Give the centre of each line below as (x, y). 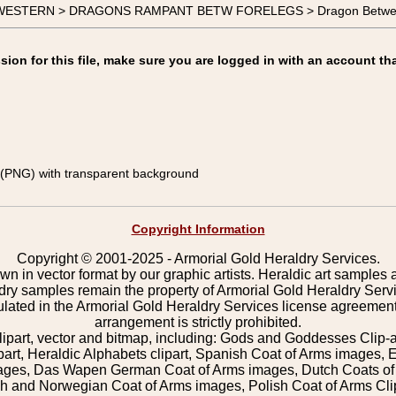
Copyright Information (198, 229)
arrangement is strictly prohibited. (198, 322)
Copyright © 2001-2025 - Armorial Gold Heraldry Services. (198, 259)
